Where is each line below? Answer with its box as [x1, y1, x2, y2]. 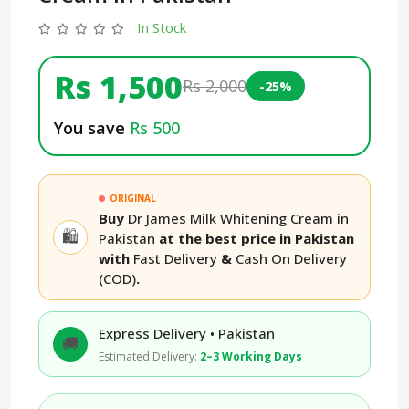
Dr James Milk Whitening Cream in [128, 208, 349, 227]
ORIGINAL [110, 191, 156, 204]
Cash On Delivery [236, 248, 347, 267]
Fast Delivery [133, 248, 217, 267]
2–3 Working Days [200, 348, 302, 364]
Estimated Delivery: [99, 348, 200, 364]
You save [54, 116, 130, 139]
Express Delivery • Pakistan [99, 323, 275, 342]
